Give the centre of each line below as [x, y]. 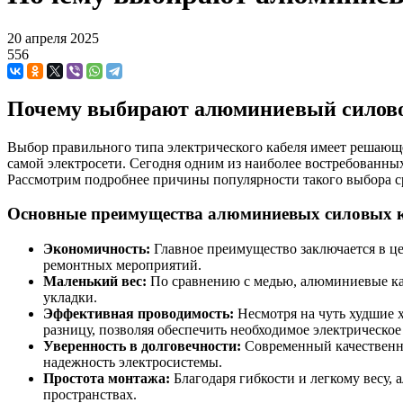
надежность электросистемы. [133, 363]
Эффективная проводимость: [139, 314]
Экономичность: [97, 249]
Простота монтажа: [107, 379]
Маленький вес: [95, 282]
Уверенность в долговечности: [142, 346]
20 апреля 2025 [53, 38]
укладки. [70, 298]
